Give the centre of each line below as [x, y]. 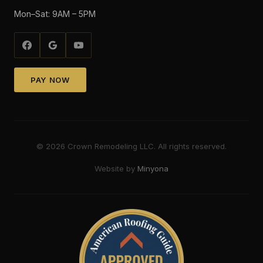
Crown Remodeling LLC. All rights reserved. [146, 146]
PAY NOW [50, 80]
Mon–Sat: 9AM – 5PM [55, 14]
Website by [116, 168]
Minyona [153, 168]
